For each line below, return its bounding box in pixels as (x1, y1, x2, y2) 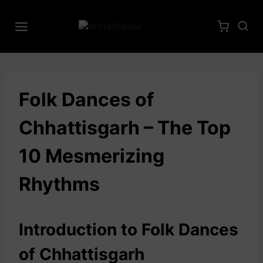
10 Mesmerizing (19, 144, 164, 167)
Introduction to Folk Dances (19, 220, 238, 240)
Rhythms (19, 173, 100, 195)
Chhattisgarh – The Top (19, 116, 231, 139)
